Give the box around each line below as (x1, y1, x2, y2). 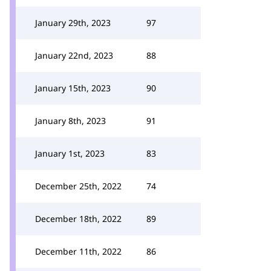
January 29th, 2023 (35, 17, 111, 28)
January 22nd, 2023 (35, 50, 113, 61)
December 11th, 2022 (35, 246, 122, 257)
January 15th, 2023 (35, 82, 111, 94)
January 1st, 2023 (35, 148, 105, 159)
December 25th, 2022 (35, 180, 122, 192)
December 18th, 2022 (35, 213, 122, 224)
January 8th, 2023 (35, 115, 106, 126)
